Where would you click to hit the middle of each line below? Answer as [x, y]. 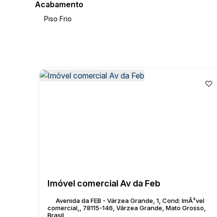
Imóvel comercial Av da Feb [104, 183]
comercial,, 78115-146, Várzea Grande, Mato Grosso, [127, 208]
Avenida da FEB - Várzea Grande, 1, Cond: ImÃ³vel [130, 201]
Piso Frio [58, 19]
